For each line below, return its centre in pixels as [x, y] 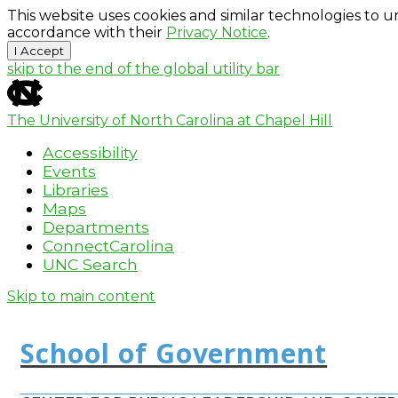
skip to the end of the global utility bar [143, 69]
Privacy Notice [217, 32]
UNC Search [90, 264]
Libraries [76, 190]
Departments [96, 227]
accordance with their [87, 32]
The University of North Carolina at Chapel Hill [170, 120]
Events [69, 171]
